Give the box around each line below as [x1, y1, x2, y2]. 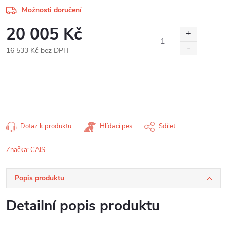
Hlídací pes [100, 122, 132, 131]
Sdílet [159, 122, 175, 131]
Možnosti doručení [22, 5, 82, 15]
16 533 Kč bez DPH [6, 46, 69, 55]
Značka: [6, 145, 30, 155]
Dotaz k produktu [20, 122, 71, 131]
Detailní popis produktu [6, 196, 160, 215]
